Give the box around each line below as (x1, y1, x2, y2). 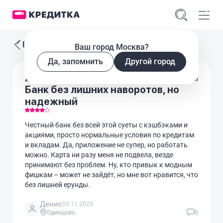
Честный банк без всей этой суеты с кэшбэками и (25, 121, 188, 129)
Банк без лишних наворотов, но (25, 84, 179, 96)
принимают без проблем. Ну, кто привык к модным (25, 161, 192, 169)
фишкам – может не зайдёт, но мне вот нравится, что (25, 171, 198, 179)
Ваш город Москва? (74, 42, 149, 52)
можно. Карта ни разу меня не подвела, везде (25, 151, 173, 159)
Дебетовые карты (145, 75, 198, 83)
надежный (25, 96, 78, 108)
